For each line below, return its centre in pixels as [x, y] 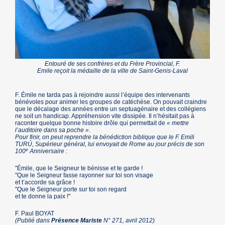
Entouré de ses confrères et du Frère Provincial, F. [113, 64]
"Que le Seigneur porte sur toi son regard [71, 190]
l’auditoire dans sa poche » [52, 130]
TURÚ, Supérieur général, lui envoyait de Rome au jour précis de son [110, 144]
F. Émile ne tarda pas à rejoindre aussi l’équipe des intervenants [103, 95]
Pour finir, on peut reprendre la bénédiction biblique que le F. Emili [105, 137]
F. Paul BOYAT [35, 214]
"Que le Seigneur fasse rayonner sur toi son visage [84, 176]
